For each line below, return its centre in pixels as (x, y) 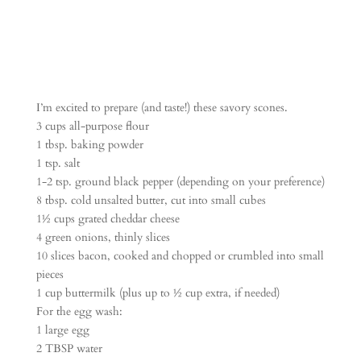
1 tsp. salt (58, 163)
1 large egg (62, 330)
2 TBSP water (69, 349)
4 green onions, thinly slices (103, 237)
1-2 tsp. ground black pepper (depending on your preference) (180, 182)
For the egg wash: (79, 311)
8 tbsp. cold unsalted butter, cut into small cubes (151, 200)
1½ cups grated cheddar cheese (108, 219)
